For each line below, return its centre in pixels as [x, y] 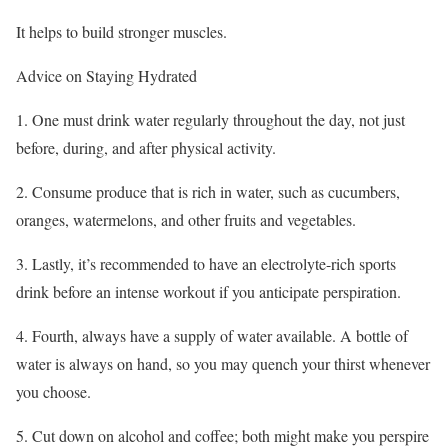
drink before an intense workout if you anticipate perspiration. [208, 291]
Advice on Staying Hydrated [106, 75]
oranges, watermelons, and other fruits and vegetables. [186, 219]
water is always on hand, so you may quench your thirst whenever [223, 363]
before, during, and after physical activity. [146, 147]
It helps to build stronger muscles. [121, 31]
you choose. [53, 391]
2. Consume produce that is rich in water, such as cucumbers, [208, 191]
